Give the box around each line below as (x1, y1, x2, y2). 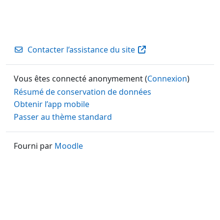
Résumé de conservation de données (14, 86, 151, 97)
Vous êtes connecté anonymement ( (14, 73, 147, 84)
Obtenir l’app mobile (14, 99, 89, 110)
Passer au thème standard (14, 111, 112, 122)
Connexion (147, 73, 187, 84)
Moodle (55, 140, 83, 151)
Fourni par (14, 140, 55, 151)
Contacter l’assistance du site (27, 44, 135, 55)
